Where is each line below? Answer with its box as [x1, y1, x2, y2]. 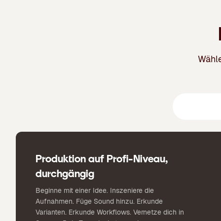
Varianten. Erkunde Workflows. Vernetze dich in [36, 207, 184, 217]
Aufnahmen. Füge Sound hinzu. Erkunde [36, 196, 163, 206]
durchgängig [36, 166, 94, 180]
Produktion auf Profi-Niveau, [36, 151, 168, 165]
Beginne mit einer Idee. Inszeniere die [36, 185, 154, 195]
